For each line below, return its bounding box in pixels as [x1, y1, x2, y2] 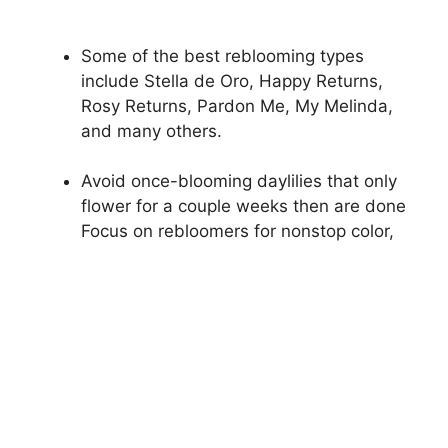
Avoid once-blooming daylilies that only [81, 171, 397, 192]
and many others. [81, 120, 222, 141]
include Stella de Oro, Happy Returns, [81, 70, 383, 91]
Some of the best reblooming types [81, 45, 364, 66]
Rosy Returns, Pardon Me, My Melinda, [81, 95, 393, 116]
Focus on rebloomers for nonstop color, [81, 221, 394, 242]
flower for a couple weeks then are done [81, 196, 406, 217]
